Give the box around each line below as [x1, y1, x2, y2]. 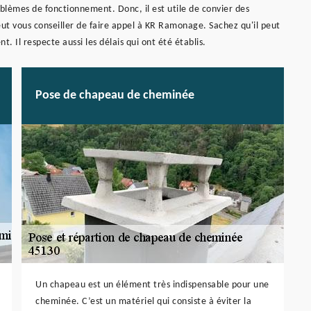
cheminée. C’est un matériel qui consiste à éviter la [35, 296, 251, 307]
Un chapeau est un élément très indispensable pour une [35, 279, 269, 290]
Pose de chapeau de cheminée [35, 89, 194, 103]
